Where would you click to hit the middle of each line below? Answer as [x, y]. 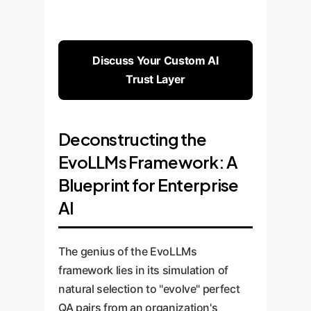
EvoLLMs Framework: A [148, 162]
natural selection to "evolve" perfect [149, 289]
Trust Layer [155, 79]
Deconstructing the [133, 139]
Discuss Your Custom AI [155, 60]
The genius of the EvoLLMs [128, 251]
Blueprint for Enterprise [149, 185]
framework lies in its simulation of [144, 270]
